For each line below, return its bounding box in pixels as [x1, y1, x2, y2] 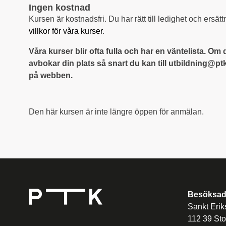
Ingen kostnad [29, 2, 90, 13]
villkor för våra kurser [29, 26, 102, 35]
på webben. [29, 71, 73, 80]
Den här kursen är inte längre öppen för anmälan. [29, 107, 204, 116]
